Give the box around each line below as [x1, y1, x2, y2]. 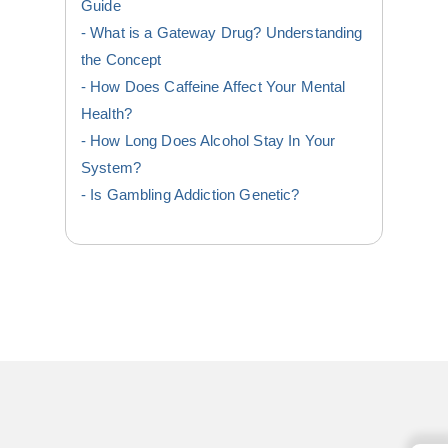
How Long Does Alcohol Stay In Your [90, 133, 336, 150]
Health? [81, 106, 133, 123]
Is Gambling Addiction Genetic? [90, 187, 300, 204]
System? [81, 160, 142, 177]
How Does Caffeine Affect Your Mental [90, 79, 346, 96]
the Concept [81, 52, 162, 69]
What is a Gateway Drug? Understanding [90, 25, 363, 42]
